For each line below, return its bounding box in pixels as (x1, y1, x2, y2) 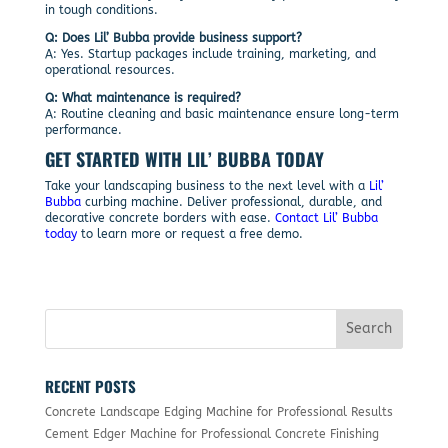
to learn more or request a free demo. (76, 226, 303, 241)
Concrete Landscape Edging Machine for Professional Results (44, 404, 393, 419)
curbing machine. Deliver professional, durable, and (80, 194, 382, 209)
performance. (44, 122, 122, 137)
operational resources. (44, 62, 175, 77)
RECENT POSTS (44, 374, 136, 397)
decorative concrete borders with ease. (44, 210, 275, 225)
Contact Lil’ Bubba (274, 210, 378, 225)
